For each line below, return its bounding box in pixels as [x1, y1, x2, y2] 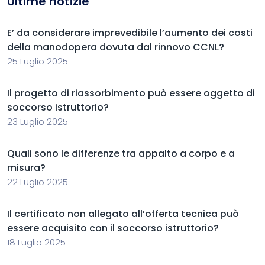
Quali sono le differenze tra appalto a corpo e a [7, 147, 235, 160]
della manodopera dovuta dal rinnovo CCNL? [7, 40, 224, 54]
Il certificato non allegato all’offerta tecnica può [7, 207, 239, 221]
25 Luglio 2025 [7, 55, 68, 67]
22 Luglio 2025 [7, 176, 68, 188]
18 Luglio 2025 [7, 236, 66, 248]
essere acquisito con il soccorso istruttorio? [7, 221, 219, 235]
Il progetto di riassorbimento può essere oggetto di [7, 86, 255, 100]
